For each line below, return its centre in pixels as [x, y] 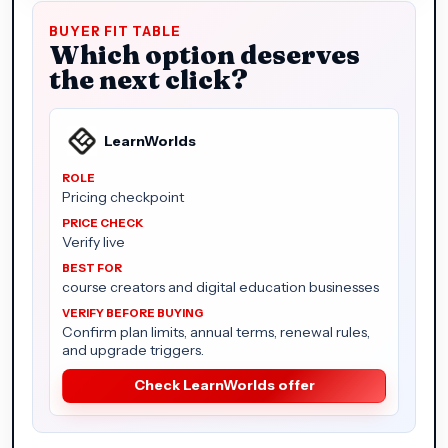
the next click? [148, 79]
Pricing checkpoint [123, 196]
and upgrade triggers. [133, 349]
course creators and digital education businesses [220, 286]
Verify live [93, 241]
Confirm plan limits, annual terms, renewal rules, [216, 331]
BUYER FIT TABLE [115, 31]
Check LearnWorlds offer [224, 384]
